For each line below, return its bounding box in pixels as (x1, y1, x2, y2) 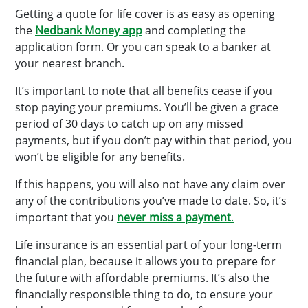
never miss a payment (117, 210, 231, 225)
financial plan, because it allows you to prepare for (15, 254, 276, 269)
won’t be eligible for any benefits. (15, 149, 185, 164)
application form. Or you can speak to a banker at (15, 39, 271, 54)
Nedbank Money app (35, 23, 142, 38)
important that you (15, 210, 117, 225)
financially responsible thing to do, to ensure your (15, 287, 273, 302)
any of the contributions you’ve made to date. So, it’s (15, 193, 287, 208)
